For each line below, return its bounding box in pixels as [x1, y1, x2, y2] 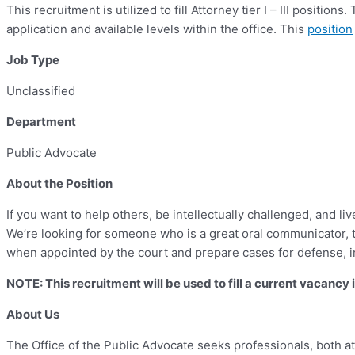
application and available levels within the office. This [6, 21, 307, 37]
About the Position [6, 176, 113, 192]
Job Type [6, 52, 59, 68]
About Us [6, 307, 59, 323]
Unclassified [6, 83, 75, 99]
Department [6, 114, 76, 130]
